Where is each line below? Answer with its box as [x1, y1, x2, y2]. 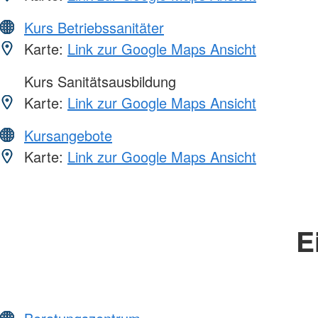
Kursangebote [24, 124, 112, 146]
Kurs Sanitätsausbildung [20, 70, 176, 92]
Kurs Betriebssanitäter [24, 16, 164, 38]
